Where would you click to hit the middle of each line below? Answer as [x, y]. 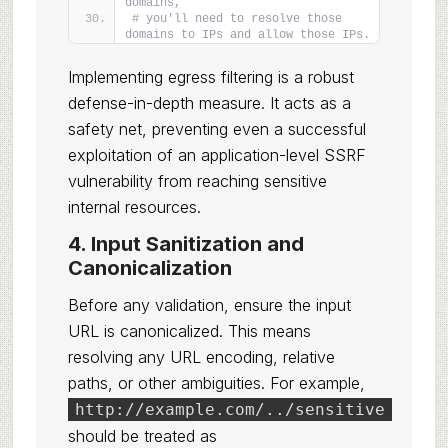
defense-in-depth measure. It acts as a [209, 103]
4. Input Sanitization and [185, 244]
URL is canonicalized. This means [189, 331]
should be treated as [142, 436]
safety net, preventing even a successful [216, 129]
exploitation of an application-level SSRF [216, 155]
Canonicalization [149, 268]
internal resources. [134, 207]
